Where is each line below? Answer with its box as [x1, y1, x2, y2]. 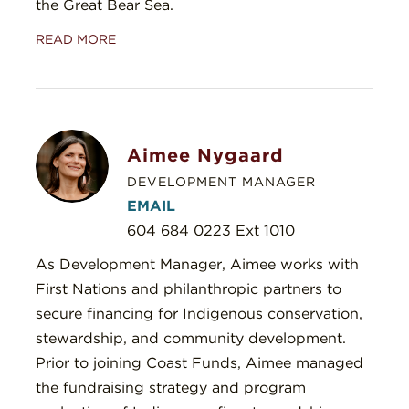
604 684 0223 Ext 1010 [127, 222, 295, 240]
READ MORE [36, 32, 116, 47]
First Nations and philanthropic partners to [36, 280, 341, 299]
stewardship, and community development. [36, 330, 346, 348]
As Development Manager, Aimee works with [36, 256, 359, 274]
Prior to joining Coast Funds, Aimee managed [36, 354, 363, 372]
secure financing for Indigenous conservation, [36, 305, 362, 323]
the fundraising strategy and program [36, 379, 306, 397]
